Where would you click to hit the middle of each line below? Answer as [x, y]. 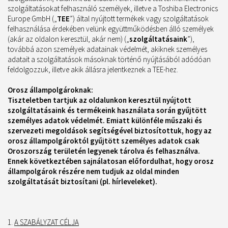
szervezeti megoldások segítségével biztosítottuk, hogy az [110, 131]
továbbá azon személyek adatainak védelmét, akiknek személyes [107, 49]
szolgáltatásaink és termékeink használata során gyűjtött [107, 110]
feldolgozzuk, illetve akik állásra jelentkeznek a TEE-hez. [93, 69]
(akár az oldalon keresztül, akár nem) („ [68, 39]
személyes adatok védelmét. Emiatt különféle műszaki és [105, 120]
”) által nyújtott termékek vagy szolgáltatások [139, 19]
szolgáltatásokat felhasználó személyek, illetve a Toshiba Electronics [113, 8]
